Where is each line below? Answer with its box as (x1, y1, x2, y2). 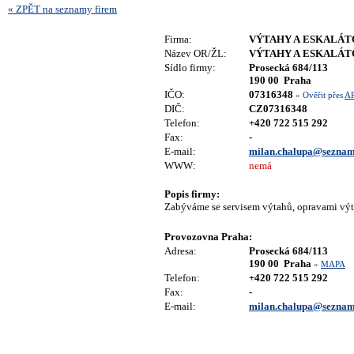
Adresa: (164, 245, 197, 257)
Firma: (164, 33, 192, 45)
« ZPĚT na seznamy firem (8, 3, 117, 15)
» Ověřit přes (296, 90, 345, 100)
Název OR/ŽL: (164, 47, 227, 59)
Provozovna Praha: (164, 231, 252, 243)
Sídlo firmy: (164, 62, 216, 73)
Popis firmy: (164, 188, 220, 200)
